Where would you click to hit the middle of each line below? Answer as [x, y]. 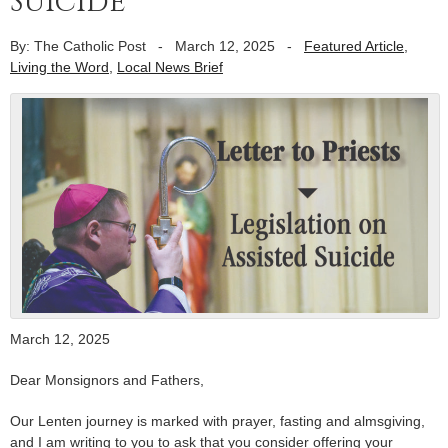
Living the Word [59, 66]
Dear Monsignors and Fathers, [107, 379]
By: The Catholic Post [78, 45]
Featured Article [354, 45]
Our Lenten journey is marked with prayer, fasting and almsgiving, [217, 420]
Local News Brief [170, 66]
